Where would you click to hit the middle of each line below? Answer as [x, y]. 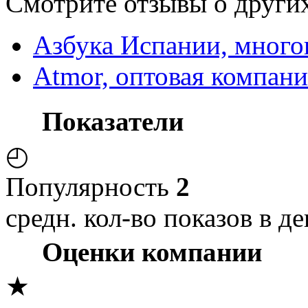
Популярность [91, 186]
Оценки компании [152, 252]
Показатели [113, 121]
